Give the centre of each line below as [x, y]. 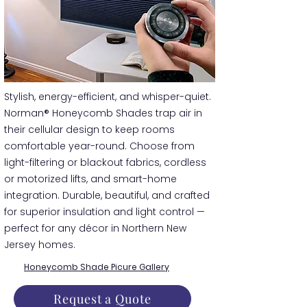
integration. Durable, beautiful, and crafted [107, 195]
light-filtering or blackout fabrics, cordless [105, 162]
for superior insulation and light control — [105, 212]
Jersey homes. [40, 245]
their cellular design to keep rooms [89, 130]
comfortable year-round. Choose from [99, 146]
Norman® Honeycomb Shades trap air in [103, 113]
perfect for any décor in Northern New [95, 228]
